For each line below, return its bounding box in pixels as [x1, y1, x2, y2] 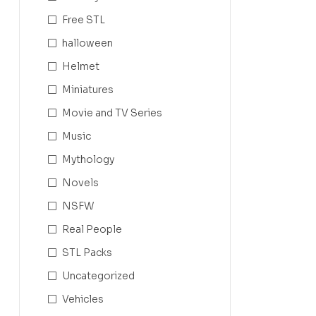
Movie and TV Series [62, 107, 162, 119]
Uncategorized [62, 269, 135, 282]
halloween [62, 37, 113, 49]
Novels [62, 176, 99, 189]
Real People [62, 223, 122, 236]
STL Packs [62, 246, 112, 259]
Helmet [62, 60, 99, 73]
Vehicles [62, 293, 104, 305]
